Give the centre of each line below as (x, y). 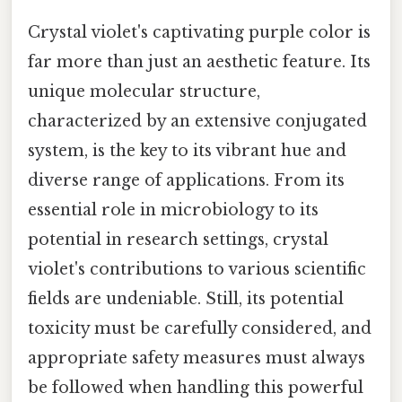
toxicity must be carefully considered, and (200, 328)
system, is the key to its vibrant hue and (187, 150)
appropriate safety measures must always (197, 358)
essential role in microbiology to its (173, 210)
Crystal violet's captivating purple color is (199, 32)
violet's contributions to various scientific (197, 269)
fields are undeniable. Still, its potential (186, 298)
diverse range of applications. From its (186, 180)
